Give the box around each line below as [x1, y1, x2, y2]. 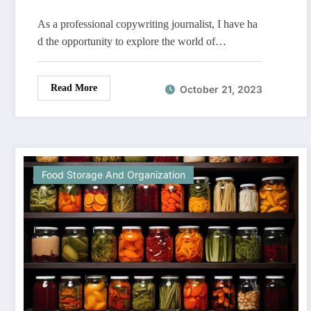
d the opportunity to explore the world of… [37, 35, 226, 48]
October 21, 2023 [180, 83, 262, 95]
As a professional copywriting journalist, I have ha [37, 18, 258, 31]
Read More [51, 83, 97, 94]
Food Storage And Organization [42, 169, 185, 181]
